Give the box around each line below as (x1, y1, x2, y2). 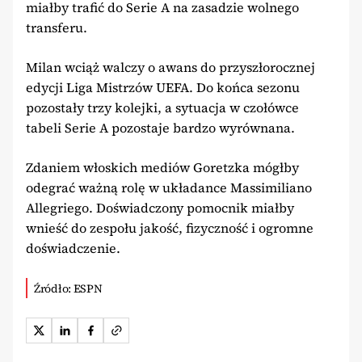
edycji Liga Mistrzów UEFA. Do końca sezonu (26, 78, 300, 96)
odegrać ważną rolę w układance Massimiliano (26, 179, 312, 196)
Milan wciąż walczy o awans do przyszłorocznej (26, 58, 315, 76)
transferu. (26, 19, 87, 36)
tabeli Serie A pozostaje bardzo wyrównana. (26, 119, 295, 137)
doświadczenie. (26, 239, 120, 257)
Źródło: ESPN (34, 280, 103, 297)
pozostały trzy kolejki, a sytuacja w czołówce (26, 99, 299, 116)
